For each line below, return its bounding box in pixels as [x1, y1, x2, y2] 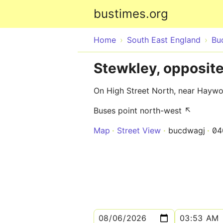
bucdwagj [168, 125, 205, 135]
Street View [117, 125, 161, 135]
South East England [127, 35, 201, 45]
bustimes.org [94, 6, 168, 21]
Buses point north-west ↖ [94, 106, 192, 115]
